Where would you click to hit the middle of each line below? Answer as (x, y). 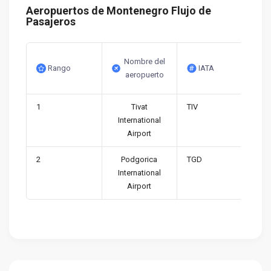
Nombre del (144, 61)
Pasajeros (51, 21)
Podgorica (139, 159)
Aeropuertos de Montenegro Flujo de (119, 11)
